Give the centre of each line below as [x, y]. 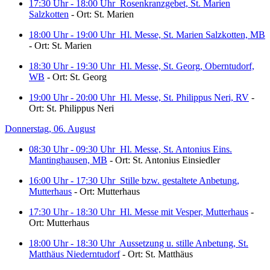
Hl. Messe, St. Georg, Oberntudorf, [187, 66]
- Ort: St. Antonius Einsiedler [164, 160]
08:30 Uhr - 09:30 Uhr [74, 149]
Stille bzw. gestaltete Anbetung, [180, 181]
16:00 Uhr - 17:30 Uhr [74, 181]
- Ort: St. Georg [76, 77]
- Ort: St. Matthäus [156, 254]
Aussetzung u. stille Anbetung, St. [184, 243]
